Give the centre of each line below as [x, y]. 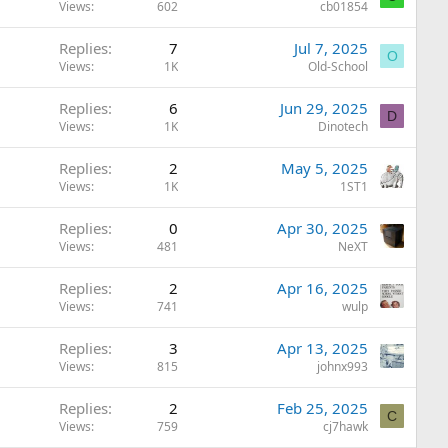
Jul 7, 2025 [331, 48]
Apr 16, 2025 [323, 288]
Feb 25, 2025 [323, 408]
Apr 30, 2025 [323, 228]
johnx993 [343, 366]
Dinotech [343, 126]
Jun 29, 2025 [324, 108]
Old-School [338, 66]
